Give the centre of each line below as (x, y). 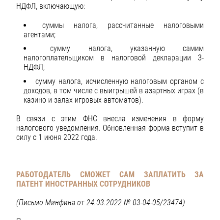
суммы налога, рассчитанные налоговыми (123, 25)
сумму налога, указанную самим (127, 49)
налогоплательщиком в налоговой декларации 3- (114, 58)
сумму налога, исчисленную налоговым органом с (120, 81)
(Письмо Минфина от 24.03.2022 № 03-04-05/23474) (101, 203)
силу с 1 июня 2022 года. (57, 137)
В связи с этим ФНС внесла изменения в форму (110, 118)
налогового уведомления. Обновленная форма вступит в (110, 128)
